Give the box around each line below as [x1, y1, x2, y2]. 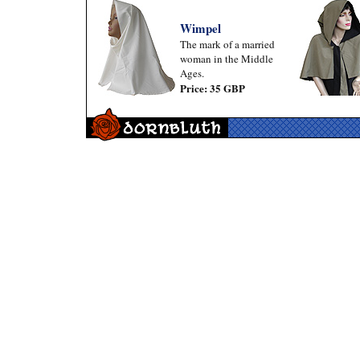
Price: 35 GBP [180, 80, 245, 96]
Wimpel [180, 19, 221, 37]
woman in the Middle [180, 51, 273, 66]
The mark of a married [180, 37, 275, 51]
